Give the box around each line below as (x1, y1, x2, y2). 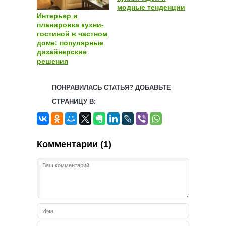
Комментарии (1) (37, 139, 111, 149)
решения (37, 56, 68, 65)
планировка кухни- (37, 20, 104, 29)
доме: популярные (37, 38, 103, 47)
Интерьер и (37, 11, 78, 20)
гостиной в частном (37, 29, 107, 38)
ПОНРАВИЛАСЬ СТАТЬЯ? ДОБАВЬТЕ (52, 83, 171, 91)
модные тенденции (117, 3, 185, 11)
